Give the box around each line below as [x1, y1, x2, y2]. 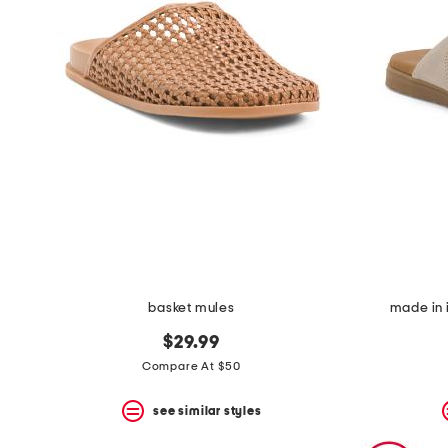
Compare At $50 [141, 360, 242, 373]
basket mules [148, 301, 235, 316]
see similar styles [153, 404, 262, 417]
